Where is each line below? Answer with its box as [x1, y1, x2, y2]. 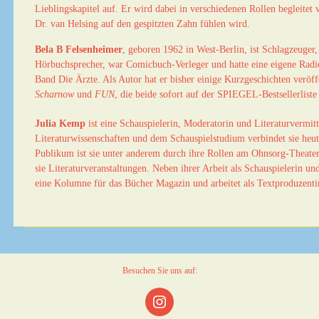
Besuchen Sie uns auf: [122, 266, 197, 276]
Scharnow [35, 89, 74, 100]
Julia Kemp [35, 118, 85, 129]
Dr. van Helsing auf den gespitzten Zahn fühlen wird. [35, 19, 250, 29]
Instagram [158, 300, 217, 316]
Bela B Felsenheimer [35, 44, 122, 55]
